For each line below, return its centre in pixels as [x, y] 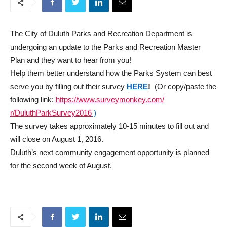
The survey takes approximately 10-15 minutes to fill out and [109, 126]
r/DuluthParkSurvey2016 [51, 113]
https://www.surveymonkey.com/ [110, 100]
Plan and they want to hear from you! [71, 60]
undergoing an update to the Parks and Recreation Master [105, 47]
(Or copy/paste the [184, 87]
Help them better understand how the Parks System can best [111, 73]
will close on [31, 139]
